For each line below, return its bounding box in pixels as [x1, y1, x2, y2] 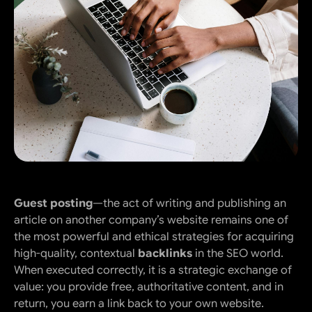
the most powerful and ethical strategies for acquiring [14, 230, 294, 244]
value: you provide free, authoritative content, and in [14, 280, 283, 295]
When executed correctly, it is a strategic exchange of [14, 263, 292, 278]
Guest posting [14, 196, 93, 211]
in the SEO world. [192, 247, 283, 261]
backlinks [138, 247, 192, 261]
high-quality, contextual [14, 247, 138, 261]
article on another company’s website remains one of [14, 213, 288, 228]
